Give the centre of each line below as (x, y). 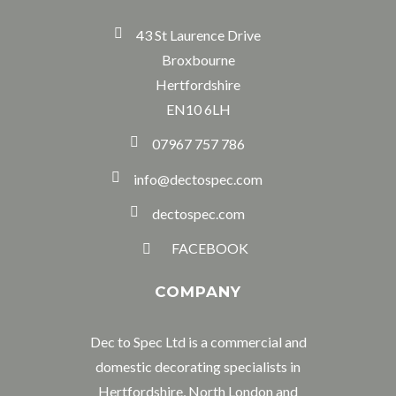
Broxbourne (198, 60)
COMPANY (198, 291)
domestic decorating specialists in (198, 366)
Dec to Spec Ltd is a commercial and (198, 341)
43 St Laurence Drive (198, 35)
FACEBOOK (208, 247)
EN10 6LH (198, 110)
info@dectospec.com (198, 179)
